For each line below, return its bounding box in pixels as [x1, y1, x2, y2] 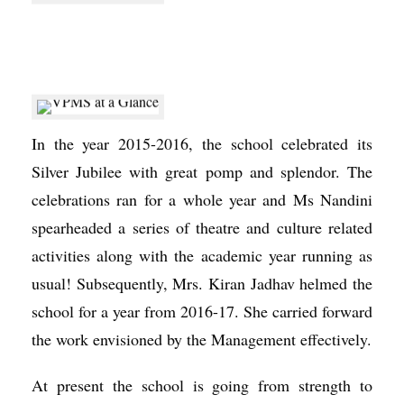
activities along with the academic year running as [32, 244, 372, 266]
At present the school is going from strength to [32, 374, 372, 396]
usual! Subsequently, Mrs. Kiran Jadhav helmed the [32, 272, 372, 294]
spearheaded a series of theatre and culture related [32, 216, 372, 238]
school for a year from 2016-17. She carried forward [32, 300, 372, 322]
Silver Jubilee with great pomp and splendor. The [32, 161, 372, 182]
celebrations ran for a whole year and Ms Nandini [32, 188, 372, 210]
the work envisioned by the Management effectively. [32, 328, 372, 350]
